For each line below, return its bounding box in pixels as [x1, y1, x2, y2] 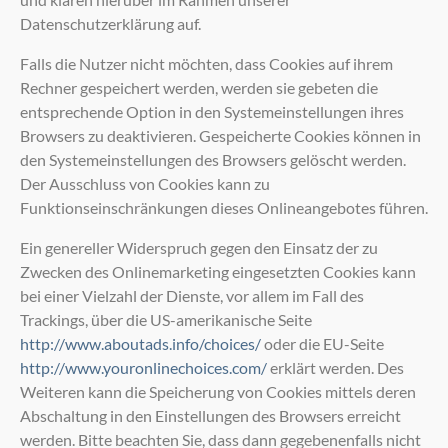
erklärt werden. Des [267, 357, 404, 377]
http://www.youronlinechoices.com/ [20, 357, 267, 377]
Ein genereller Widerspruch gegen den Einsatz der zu [20, 237, 378, 257]
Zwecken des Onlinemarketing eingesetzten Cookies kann [20, 261, 416, 281]
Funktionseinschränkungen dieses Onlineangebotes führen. [20, 197, 428, 217]
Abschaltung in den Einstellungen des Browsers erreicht [20, 405, 401, 425]
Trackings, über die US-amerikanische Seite [20, 309, 312, 329]
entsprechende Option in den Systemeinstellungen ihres [20, 101, 404, 121]
